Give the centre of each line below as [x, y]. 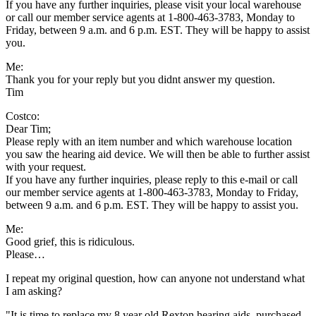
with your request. [46, 166]
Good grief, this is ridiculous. [70, 241]
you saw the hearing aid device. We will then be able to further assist [158, 154]
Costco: [23, 116]
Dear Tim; [28, 128]
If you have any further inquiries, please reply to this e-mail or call [152, 179]
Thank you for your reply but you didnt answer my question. [140, 79]
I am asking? [34, 291]
